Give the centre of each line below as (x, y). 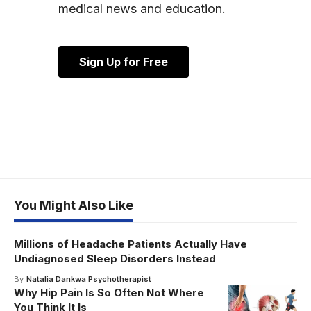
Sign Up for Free (124, 62)
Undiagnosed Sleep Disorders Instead (115, 259)
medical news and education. (142, 9)
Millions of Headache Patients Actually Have (131, 244)
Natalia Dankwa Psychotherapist (89, 279)
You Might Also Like (74, 205)
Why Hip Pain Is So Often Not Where (109, 293)
